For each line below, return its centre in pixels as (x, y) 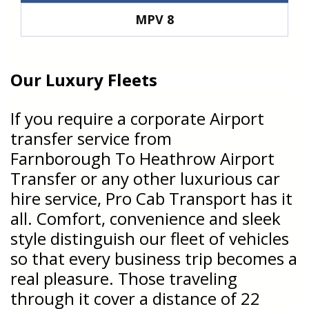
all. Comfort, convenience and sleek (146, 218)
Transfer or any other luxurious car (145, 178)
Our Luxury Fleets (84, 79)
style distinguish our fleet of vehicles (150, 238)
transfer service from (91, 138)
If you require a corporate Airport (137, 118)
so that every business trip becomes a (154, 258)
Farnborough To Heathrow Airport (142, 158)
